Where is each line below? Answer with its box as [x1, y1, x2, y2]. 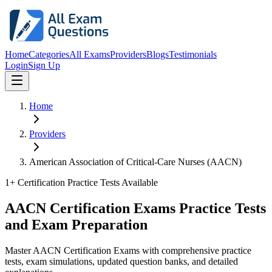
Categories [29, 49, 69, 59]
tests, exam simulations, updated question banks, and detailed [5, 256, 238, 267]
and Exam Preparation [5, 216, 148, 233]
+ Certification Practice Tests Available [10, 177, 158, 188]
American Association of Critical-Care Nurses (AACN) [29, 157, 242, 167]
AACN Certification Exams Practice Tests [5, 200, 266, 216]
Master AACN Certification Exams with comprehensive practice [5, 245, 251, 256]
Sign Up [28, 60, 60, 70]
